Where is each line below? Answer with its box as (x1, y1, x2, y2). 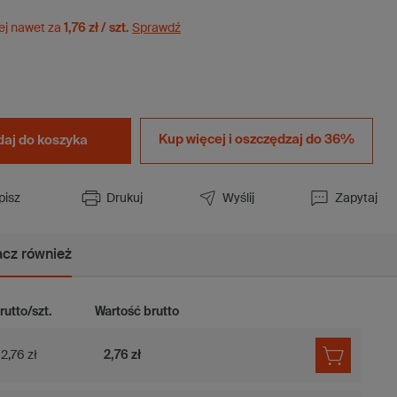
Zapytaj (335, 191, 378, 205)
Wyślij (222, 191, 254, 205)
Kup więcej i (159, 133, 235, 146)
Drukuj (106, 191, 143, 205)
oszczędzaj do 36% (235, 133, 354, 146)
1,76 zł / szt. (64, 21, 129, 35)
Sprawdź (132, 21, 181, 35)
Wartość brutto (95, 305, 180, 318)
